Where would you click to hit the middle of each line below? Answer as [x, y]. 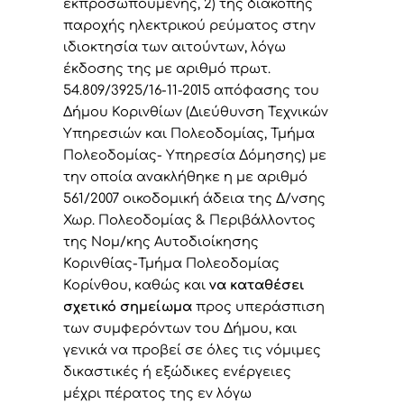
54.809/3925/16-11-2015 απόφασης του [191, 90]
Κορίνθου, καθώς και [136, 285]
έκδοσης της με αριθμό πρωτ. [167, 68]
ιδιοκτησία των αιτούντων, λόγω [174, 46]
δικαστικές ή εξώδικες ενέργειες [177, 371]
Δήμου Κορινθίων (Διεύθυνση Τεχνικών [196, 111]
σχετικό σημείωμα [128, 306]
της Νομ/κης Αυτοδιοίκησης [161, 241]
